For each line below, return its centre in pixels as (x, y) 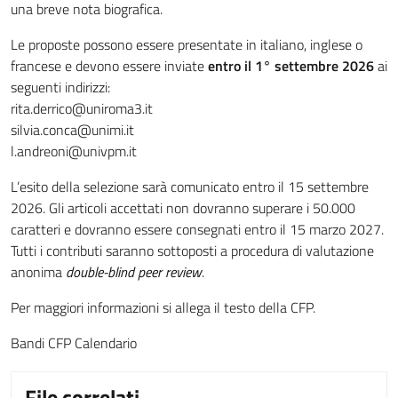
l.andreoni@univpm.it (74, 151)
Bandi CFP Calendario (74, 343)
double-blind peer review (134, 272)
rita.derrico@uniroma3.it (82, 108)
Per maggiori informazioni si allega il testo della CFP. (165, 307)
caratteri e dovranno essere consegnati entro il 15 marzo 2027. (197, 229)
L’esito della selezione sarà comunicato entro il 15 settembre (190, 187)
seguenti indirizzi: (60, 87)
